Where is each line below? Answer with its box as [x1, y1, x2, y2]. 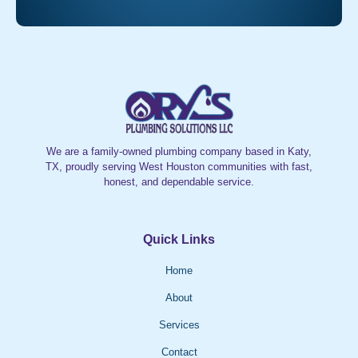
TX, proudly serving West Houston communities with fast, [46, 161, 312, 173]
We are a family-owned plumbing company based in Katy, [46, 145, 312, 158]
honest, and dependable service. [104, 176, 254, 189]
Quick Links [143, 233, 215, 247]
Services [158, 319, 200, 332]
